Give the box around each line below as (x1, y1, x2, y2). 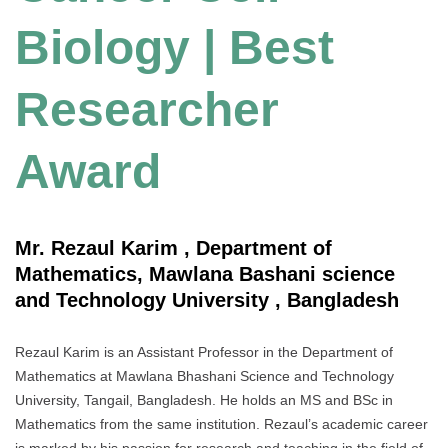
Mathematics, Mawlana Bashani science (15, 263, 395, 286)
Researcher (15, 83, 279, 137)
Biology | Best (15, 21, 334, 75)
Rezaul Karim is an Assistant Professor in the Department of (15, 343, 393, 360)
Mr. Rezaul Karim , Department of (15, 237, 332, 260)
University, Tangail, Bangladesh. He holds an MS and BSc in (15, 391, 393, 408)
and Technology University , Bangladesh (15, 289, 399, 312)
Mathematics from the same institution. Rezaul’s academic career (15, 415, 428, 432)
